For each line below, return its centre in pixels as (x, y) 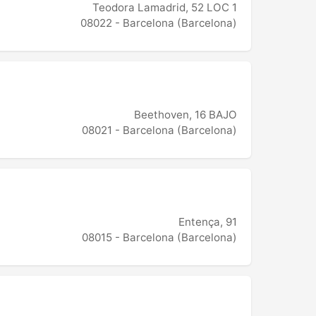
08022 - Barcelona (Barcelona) (159, 23)
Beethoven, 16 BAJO (186, 115)
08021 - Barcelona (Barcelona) (159, 130)
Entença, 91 (208, 222)
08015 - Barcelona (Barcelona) (159, 238)
